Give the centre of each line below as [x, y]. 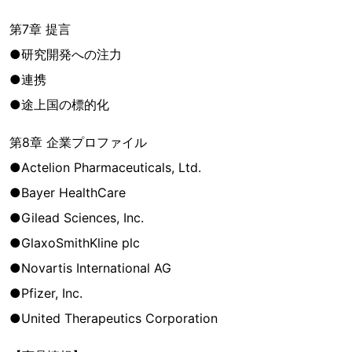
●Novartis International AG [90, 268]
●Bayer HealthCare [68, 192]
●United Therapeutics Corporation [114, 318]
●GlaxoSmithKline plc [75, 243]
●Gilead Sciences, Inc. [77, 218]
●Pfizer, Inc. [46, 293]
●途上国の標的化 [59, 104]
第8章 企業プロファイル [78, 142]
